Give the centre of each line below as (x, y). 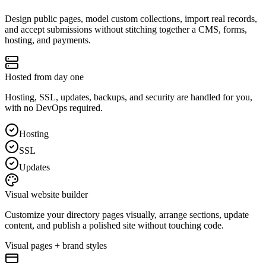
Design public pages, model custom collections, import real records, (131, 18)
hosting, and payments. (48, 40)
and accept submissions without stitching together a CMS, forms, (126, 29)
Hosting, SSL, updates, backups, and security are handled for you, (129, 97)
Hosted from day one (44, 77)
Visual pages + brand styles (56, 245)
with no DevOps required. (54, 107)
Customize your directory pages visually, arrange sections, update (127, 214)
